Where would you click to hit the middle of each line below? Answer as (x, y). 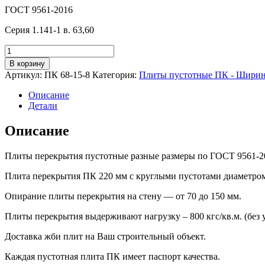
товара (17, 60)
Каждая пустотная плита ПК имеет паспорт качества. (112, 257)
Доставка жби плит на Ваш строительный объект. (105, 237)
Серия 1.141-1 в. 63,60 (49, 30)
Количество (28, 50)
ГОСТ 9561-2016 (39, 10)
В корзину (27, 64)
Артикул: (25, 75)
